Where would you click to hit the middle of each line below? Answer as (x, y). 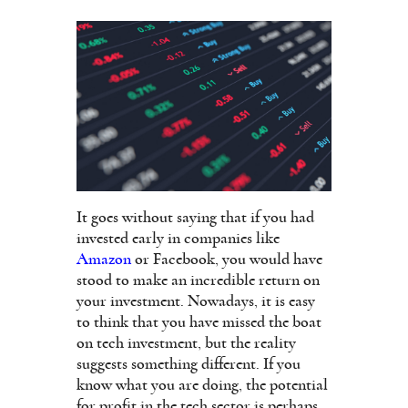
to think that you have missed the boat (199, 322)
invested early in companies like (178, 238)
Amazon (104, 259)
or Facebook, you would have (227, 259)
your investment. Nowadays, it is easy (196, 301)
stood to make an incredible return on (198, 280)
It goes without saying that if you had (195, 217)
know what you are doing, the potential (202, 385)
